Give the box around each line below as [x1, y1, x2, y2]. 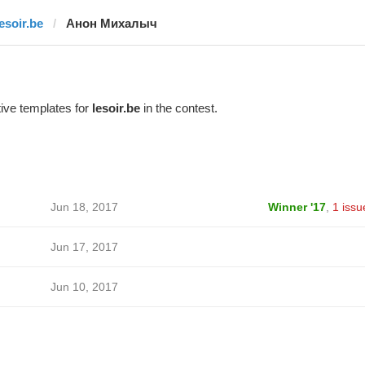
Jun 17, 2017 [50, 240, 118, 253]
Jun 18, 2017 [50, 200, 118, 213]
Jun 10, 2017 [50, 280, 118, 293]
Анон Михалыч [65, 16, 157, 30]
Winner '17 [267, 200, 326, 213]
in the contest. [139, 101, 218, 115]
